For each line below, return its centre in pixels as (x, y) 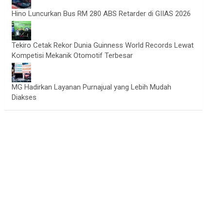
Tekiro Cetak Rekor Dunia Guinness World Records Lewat (103, 45)
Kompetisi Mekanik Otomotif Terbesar (73, 55)
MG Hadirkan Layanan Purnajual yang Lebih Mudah (92, 87)
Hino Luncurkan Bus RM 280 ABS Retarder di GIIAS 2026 (101, 14)
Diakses (24, 97)
